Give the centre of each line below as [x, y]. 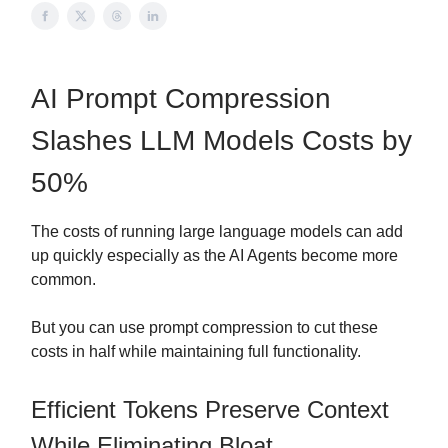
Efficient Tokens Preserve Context [210, 409]
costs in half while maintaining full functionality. [196, 351]
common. [63, 279]
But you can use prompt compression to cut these [204, 327]
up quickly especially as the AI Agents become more [214, 255]
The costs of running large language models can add [217, 231]
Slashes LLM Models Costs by [221, 140]
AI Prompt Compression [181, 98]
